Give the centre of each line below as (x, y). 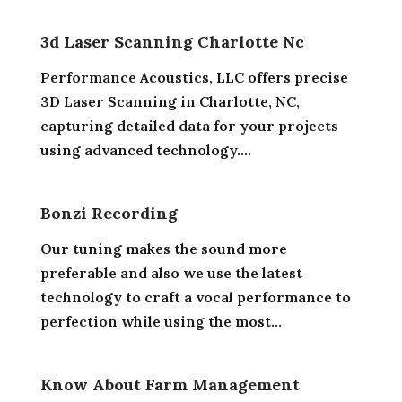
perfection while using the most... (161, 321)
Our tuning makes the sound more (163, 248)
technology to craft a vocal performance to (195, 297)
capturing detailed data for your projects (189, 125)
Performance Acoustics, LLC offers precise (194, 77)
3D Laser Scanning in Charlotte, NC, (170, 101)
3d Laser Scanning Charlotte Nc (172, 41)
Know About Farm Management (170, 384)
